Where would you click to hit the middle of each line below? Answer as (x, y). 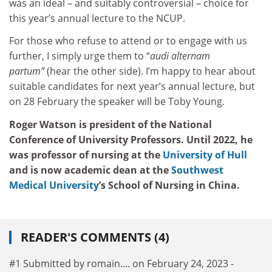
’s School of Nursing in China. (169, 185)
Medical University (54, 185)
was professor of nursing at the (86, 155)
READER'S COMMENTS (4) (95, 237)
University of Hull (205, 155)
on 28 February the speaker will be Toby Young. (117, 102)
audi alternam (180, 56)
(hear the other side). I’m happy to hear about (150, 71)
